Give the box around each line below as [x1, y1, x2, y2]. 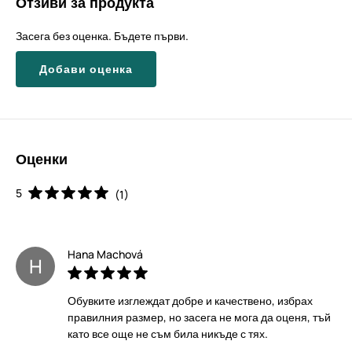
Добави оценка [39, 60, 133, 76]
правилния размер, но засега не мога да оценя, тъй [68, 310, 331, 325]
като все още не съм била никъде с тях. [68, 326, 268, 342]
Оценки [16, 151, 68, 167]
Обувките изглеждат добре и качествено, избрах [68, 293, 313, 309]
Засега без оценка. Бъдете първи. [16, 27, 189, 43]
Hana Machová [68, 246, 143, 262]
